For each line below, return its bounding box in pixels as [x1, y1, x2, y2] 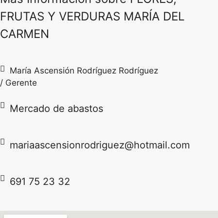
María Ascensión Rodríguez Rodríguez [10, 66, 158, 76]
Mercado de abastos [10, 103, 103, 115]
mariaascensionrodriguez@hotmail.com [10, 139, 190, 151]
